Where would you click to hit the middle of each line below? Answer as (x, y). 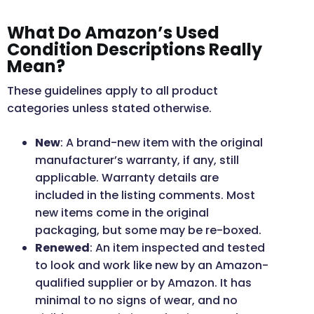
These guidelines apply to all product (112, 91)
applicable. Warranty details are (127, 178)
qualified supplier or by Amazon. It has (143, 283)
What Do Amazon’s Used (113, 33)
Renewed (62, 248)
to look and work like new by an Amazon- (152, 266)
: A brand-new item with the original (162, 143)
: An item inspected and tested (177, 248)
